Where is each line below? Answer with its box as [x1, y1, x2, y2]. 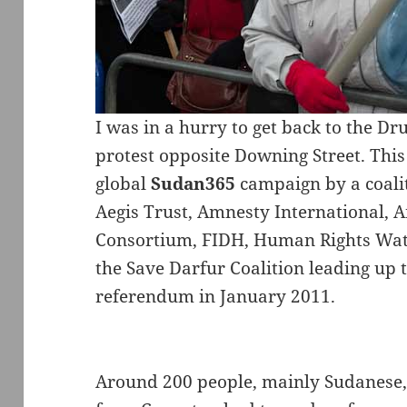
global [95, 172, 152, 196]
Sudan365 [151, 172, 241, 196]
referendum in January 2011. [95, 284, 336, 309]
